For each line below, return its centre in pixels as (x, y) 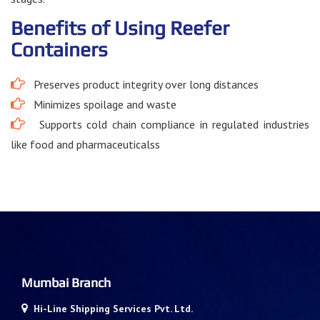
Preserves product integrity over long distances (142, 84)
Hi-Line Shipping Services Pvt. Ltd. (113, 308)
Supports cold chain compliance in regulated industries (167, 124)
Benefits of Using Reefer (120, 27)
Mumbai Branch (66, 282)
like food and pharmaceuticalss (85, 144)
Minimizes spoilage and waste (101, 104)
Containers (59, 49)
